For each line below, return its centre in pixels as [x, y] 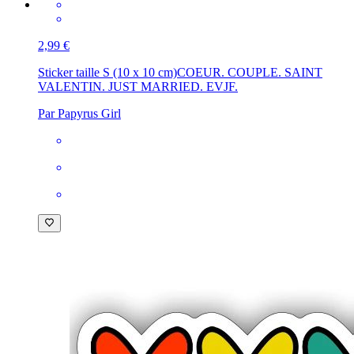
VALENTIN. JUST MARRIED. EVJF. [138, 87]
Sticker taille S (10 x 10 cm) [107, 73]
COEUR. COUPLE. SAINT [250, 73]
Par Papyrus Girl [79, 114]
